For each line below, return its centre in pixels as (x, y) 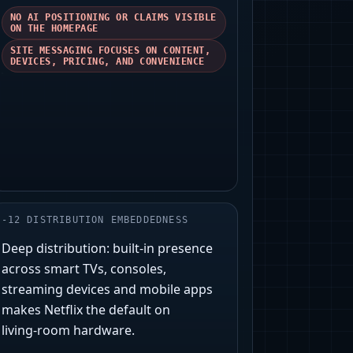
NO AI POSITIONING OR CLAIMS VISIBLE (113, 18)
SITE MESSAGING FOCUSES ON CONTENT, (110, 51)
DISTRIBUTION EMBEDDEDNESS (108, 220)
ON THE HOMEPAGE (54, 29)
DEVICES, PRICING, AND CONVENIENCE (107, 62)
